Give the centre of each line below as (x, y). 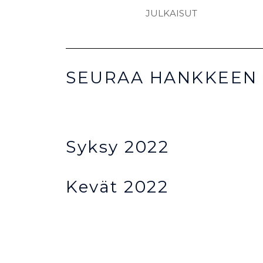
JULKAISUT (171, 14)
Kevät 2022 (117, 187)
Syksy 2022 (117, 147)
